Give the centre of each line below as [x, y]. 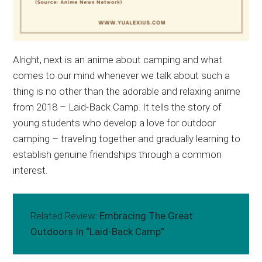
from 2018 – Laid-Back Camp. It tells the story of [118, 107]
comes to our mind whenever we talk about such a [122, 76]
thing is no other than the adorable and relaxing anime [127, 92]
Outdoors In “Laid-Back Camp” [98, 232]
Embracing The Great [146, 216]
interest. [30, 170]
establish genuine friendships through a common [118, 155]
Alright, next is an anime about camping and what [118, 60]
